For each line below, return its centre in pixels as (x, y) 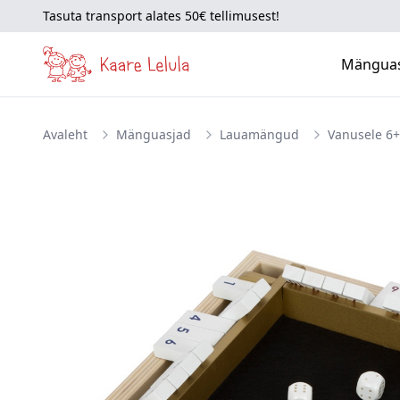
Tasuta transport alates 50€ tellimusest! (161, 16)
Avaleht (65, 134)
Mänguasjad (154, 134)
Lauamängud (259, 134)
